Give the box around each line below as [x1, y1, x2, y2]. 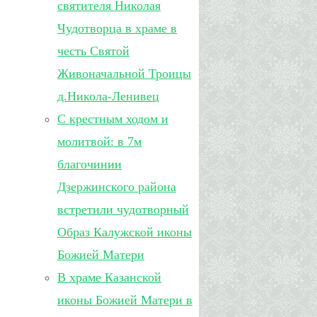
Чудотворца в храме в [57, 21, 177, 35]
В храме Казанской [57, 270, 161, 284]
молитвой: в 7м [57, 134, 142, 149]
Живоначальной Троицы [57, 67, 191, 81]
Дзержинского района [57, 180, 176, 194]
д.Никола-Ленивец [57, 89, 159, 103]
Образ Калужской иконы [57, 225, 192, 239]
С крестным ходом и [57, 112, 168, 126]
